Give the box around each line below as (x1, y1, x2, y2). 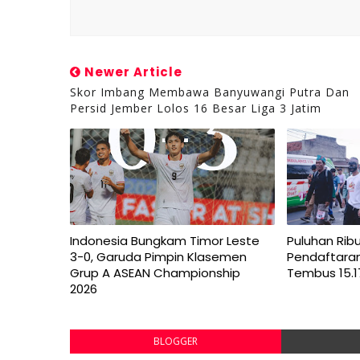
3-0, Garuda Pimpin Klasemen (70, 248, 247, 265)
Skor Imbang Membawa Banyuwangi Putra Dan (70, 84, 350, 100)
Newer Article (81, 63, 182, 80)
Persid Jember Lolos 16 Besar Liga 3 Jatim (70, 100, 321, 116)
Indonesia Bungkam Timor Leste (70, 232, 260, 249)
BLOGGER (153, 334, 198, 348)
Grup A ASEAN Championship (70, 264, 240, 281)
